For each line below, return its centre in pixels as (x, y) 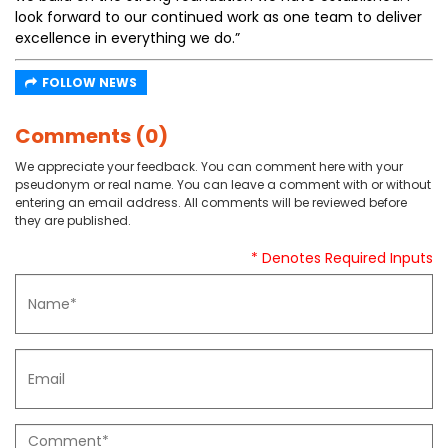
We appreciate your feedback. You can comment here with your (209, 166)
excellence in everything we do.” (127, 38)
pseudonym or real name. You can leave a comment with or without (223, 184)
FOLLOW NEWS (89, 82)
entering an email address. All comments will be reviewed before (211, 202)
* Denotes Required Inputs (342, 258)
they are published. (73, 220)
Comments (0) (91, 136)
